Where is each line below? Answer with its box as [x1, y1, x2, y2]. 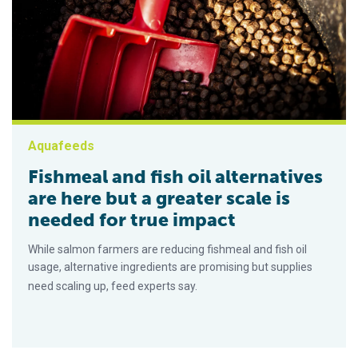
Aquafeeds [28, 137, 94, 153]
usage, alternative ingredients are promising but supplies [28, 260, 312, 273]
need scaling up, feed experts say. [28, 279, 197, 292]
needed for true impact [28, 208, 236, 231]
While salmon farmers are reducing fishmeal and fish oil [28, 242, 307, 256]
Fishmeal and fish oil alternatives [28, 165, 323, 188]
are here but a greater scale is [28, 186, 290, 209]
